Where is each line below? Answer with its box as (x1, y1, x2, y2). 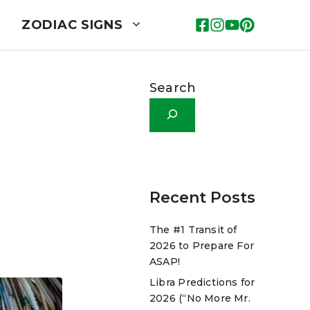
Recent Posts (149, 188, 255, 207)
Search (149, 80, 197, 95)
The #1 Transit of (149, 223, 237, 236)
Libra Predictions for (149, 275, 255, 289)
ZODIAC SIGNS (21, 17, 123, 33)
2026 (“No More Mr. (149, 291, 250, 304)
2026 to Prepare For (149, 239, 255, 252)
